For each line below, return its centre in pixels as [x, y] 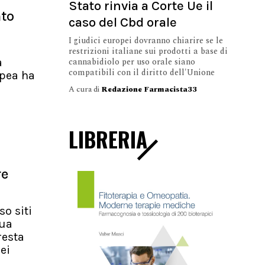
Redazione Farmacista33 [149, 89]
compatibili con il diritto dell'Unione [142, 72]
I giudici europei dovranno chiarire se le [146, 40]
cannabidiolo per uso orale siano [132, 62]
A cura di [85, 89]
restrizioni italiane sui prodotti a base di [148, 51]
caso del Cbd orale [123, 22]
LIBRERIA [108, 139]
